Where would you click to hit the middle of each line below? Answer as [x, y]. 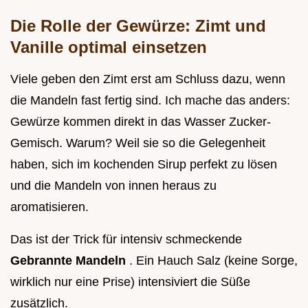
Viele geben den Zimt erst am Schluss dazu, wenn [148, 79]
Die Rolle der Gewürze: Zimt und [138, 26]
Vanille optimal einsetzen [109, 47]
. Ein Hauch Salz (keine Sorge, [213, 261]
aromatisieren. [49, 207]
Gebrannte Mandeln [70, 261]
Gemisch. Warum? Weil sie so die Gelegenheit [138, 143]
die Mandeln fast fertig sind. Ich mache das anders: [150, 101]
